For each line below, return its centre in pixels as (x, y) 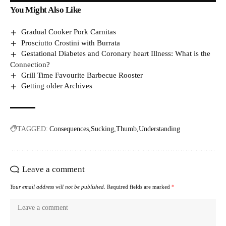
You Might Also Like (46, 10)
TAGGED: (33, 129)
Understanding (159, 129)
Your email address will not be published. (58, 187)
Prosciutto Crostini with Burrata (71, 43)
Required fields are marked (139, 187)
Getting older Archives (57, 86)
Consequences (69, 129)
